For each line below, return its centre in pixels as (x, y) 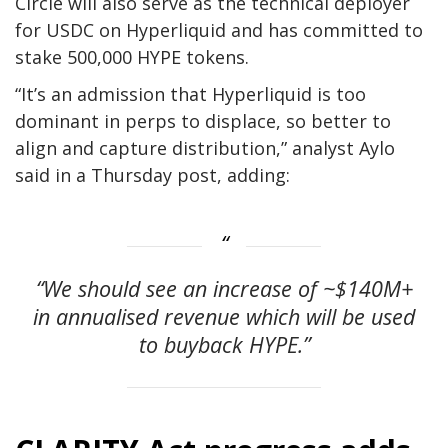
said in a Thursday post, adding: (152, 174)
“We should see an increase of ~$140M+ (224, 289)
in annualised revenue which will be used (224, 317)
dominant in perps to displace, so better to (203, 120)
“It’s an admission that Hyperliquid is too (190, 93)
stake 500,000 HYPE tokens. (132, 56)
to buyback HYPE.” (224, 345)
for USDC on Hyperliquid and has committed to (219, 29)
